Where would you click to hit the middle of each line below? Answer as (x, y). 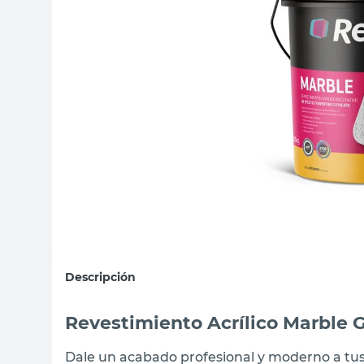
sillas (168, 15)
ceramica (181, 47)
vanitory (178, 80)
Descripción (100, 277)
